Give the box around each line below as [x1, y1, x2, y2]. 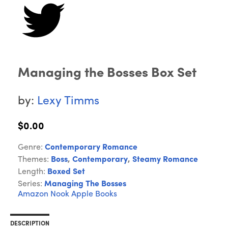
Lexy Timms [37, 96, 99, 108]
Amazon [18, 190, 48, 199]
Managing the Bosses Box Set [18, 67, 196, 81]
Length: [18, 168, 47, 177]
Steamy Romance [132, 156, 198, 164]
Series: [18, 180, 44, 189]
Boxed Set [47, 168, 85, 177]
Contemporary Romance [45, 144, 137, 152]
